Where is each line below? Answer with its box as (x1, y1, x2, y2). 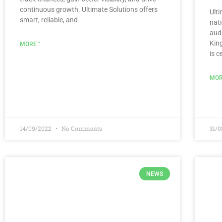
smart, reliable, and (20, 16, 78, 24)
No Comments (60, 124, 102, 133)
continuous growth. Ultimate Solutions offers (20, 5, 158, 14)
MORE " (20, 41, 40, 48)
